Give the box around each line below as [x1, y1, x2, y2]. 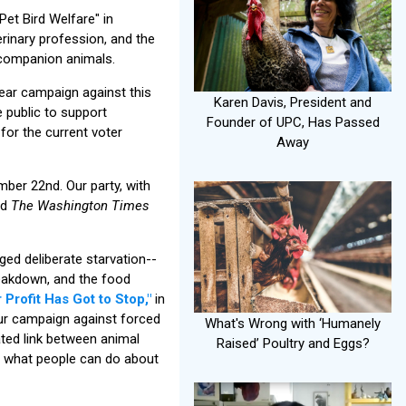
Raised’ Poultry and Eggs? [216, 335, 370, 353]
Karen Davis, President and [214, 93, 372, 111]
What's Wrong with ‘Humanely [205, 315, 381, 333]
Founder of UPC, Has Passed [206, 113, 380, 130]
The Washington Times [11, 197, 150, 214]
